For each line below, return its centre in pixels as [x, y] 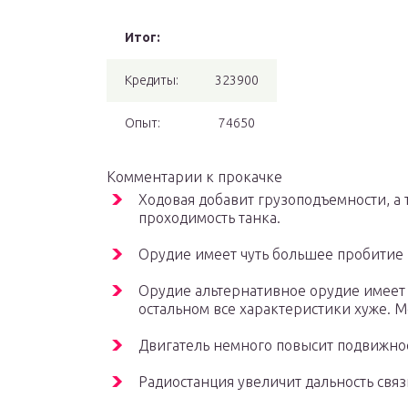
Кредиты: [152, 81]
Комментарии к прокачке [194, 177]
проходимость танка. [209, 218]
